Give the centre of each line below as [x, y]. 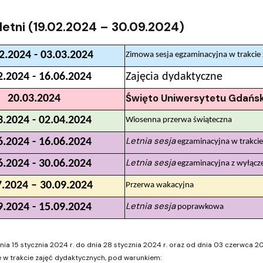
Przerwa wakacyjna [159, 185]
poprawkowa [199, 207]
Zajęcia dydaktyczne [174, 77]
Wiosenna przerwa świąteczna [178, 120]
